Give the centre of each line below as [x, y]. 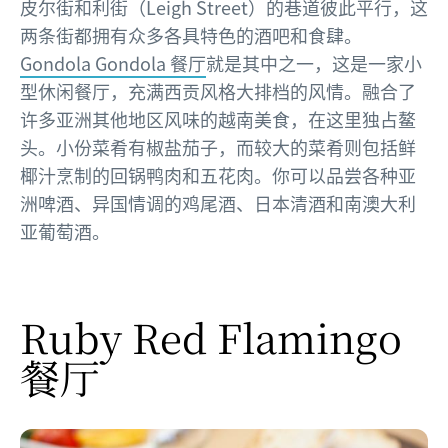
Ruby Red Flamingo [211, 337]
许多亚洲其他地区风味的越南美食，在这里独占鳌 [218, 119]
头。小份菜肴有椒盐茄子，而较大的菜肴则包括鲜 [218, 147]
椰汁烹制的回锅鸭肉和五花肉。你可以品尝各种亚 [218, 175]
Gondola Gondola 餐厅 [113, 63]
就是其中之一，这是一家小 [314, 63]
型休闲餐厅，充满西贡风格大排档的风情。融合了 [218, 91]
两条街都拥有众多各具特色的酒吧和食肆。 [191, 35]
